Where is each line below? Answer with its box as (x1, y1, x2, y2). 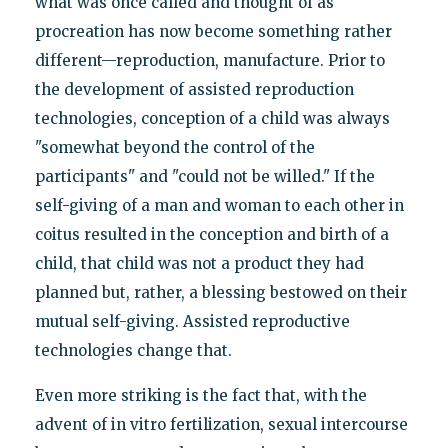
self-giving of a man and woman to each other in (34, 195, 404, 215)
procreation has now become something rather (34, 21, 392, 41)
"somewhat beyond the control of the (34, 137, 315, 157)
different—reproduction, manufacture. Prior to (34, 50, 385, 70)
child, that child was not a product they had (34, 253, 364, 273)
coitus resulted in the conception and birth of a (34, 224, 389, 244)
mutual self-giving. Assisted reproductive (34, 311, 350, 331)
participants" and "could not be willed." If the (34, 166, 375, 186)
